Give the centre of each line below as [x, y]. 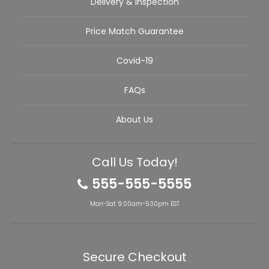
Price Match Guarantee [134, 31]
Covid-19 [134, 61]
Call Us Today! [134, 162]
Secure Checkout [134, 257]
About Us [134, 119]
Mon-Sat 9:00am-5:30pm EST [134, 204]
